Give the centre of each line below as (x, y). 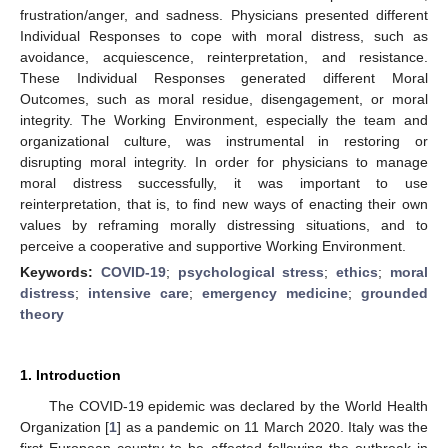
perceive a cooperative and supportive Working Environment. (213, 245)
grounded (394, 292)
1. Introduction (70, 374)
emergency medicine (275, 292)
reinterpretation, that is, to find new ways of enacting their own (224, 203)
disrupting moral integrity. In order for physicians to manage (224, 161)
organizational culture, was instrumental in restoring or (224, 140)
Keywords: (60, 271)
